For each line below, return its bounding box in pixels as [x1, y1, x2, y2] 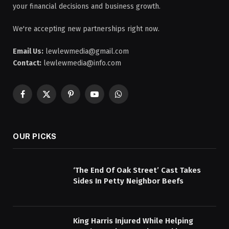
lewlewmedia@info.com [41, 59, 121, 68]
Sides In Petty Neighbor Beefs [73, 176, 184, 186]
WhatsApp [118, 94, 151, 103]
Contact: [13, 59, 41, 68]
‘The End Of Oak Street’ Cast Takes [73, 166, 201, 175]
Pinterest [70, 94, 100, 103]
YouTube [94, 94, 121, 103]
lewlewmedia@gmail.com [43, 47, 129, 56]
